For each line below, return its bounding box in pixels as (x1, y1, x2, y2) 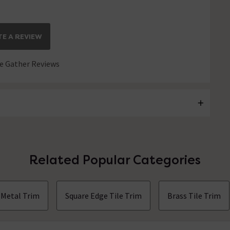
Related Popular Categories (29, 152, 201, 168)
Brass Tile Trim (167, 190, 221, 201)
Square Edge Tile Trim (65, 190, 142, 201)
